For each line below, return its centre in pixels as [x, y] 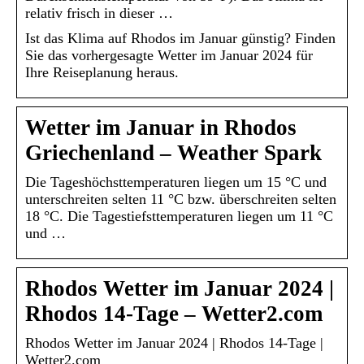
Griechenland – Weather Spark [173, 152]
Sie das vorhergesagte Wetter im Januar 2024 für [169, 55]
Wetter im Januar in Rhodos [161, 127]
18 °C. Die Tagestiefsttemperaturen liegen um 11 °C [179, 216]
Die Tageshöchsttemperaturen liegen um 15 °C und [176, 182]
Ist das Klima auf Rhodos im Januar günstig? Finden [180, 38]
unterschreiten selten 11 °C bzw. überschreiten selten [181, 199]
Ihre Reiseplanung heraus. [102, 72]
